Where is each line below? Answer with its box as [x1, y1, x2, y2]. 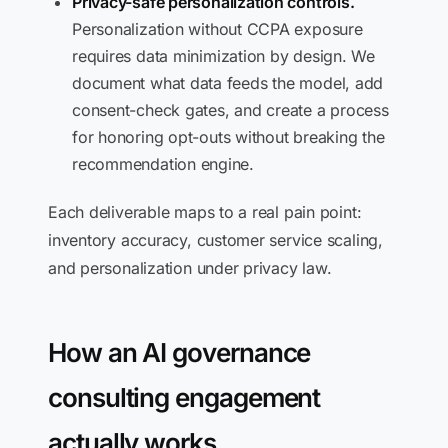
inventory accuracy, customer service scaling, [48, 230, 383, 250]
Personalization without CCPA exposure [72, 19, 363, 39]
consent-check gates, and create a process [72, 100, 389, 120]
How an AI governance [48, 337, 311, 368]
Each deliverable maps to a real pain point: [48, 202, 362, 222]
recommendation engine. [72, 154, 255, 174]
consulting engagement [48, 382, 321, 413]
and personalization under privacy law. [48, 258, 332, 278]
